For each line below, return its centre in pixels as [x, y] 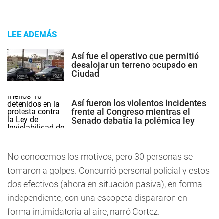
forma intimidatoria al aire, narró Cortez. [84, 211]
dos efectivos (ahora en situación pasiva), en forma [105, 184]
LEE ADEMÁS [32, 34]
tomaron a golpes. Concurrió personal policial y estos [109, 170]
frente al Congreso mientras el [131, 111]
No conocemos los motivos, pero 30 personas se [100, 157]
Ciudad [85, 73]
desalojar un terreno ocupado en [134, 65]
